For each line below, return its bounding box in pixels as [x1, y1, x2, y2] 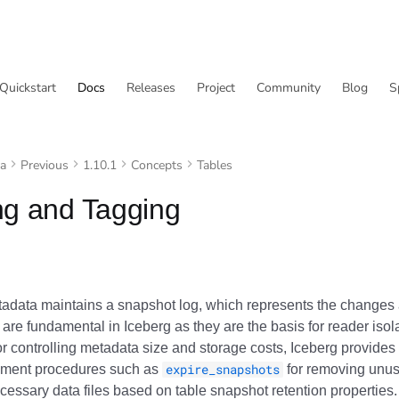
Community [256, 79, 321, 96]
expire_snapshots [166, 362, 280, 378]
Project [197, 79, 235, 96]
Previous [20, 157, 69, 174]
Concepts [131, 157, 183, 174]
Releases [126, 79, 175, 96]
